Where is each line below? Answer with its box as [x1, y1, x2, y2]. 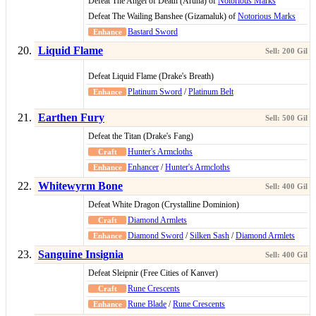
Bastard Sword [128, 27, 178, 37]
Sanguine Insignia [38, 248, 123, 261]
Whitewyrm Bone [38, 180, 123, 193]
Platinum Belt [188, 87, 233, 97]
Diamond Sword [128, 231, 183, 241]
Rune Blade [128, 299, 166, 310]
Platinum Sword [128, 87, 182, 97]
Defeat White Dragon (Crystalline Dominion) [88, 200, 239, 210]
